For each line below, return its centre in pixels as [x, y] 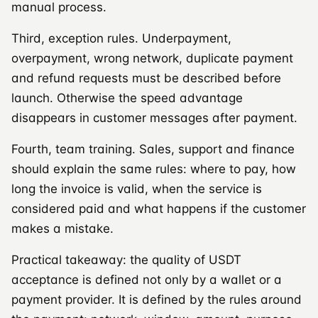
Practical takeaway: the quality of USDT [126, 259]
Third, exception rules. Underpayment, [121, 38]
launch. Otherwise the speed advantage [127, 98]
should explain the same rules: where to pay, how [154, 169]
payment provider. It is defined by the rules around [157, 299]
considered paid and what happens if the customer [159, 208]
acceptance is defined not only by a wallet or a [147, 279]
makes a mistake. [62, 228]
